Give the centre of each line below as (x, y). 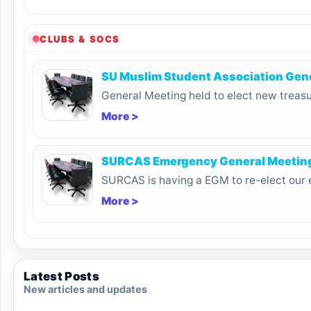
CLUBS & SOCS (80, 39)
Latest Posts (62, 276)
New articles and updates (85, 289)
